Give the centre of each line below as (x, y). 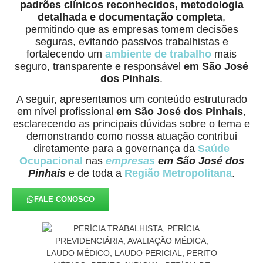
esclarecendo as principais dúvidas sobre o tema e (131, 124)
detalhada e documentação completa (130, 17)
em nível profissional (67, 111)
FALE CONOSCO (65, 200)
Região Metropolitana (178, 173)
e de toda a (95, 173)
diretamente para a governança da (116, 148)
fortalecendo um (66, 54)
